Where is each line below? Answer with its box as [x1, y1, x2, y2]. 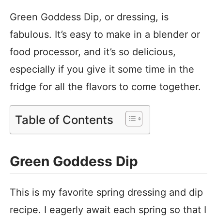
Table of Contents [15, 112, 113, 127]
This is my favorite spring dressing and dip [10, 186, 203, 198]
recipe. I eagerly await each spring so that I [10, 204, 206, 216]
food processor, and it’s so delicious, [10, 46, 176, 58]
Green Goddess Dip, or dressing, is [10, 11, 169, 23]
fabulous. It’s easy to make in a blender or [10, 29, 200, 40]
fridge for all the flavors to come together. [10, 81, 201, 93]
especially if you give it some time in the [10, 63, 194, 75]
